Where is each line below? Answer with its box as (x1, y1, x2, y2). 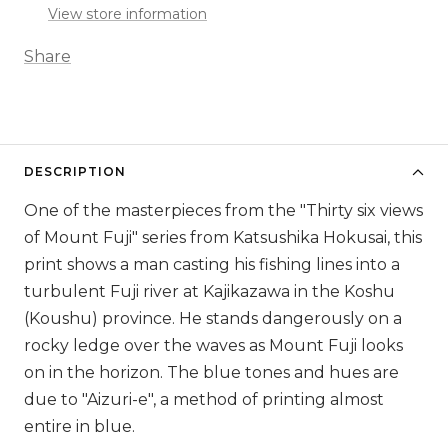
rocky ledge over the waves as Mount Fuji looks (24, 336, 403, 356)
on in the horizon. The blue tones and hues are (24, 363, 399, 383)
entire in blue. (24, 417, 139, 437)
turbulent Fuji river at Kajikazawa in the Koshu (24, 282, 395, 302)
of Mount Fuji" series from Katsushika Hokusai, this (24, 228, 422, 248)
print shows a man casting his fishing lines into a (24, 255, 400, 275)
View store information (48, 5, 207, 24)
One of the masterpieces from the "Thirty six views (24, 201, 423, 221)
